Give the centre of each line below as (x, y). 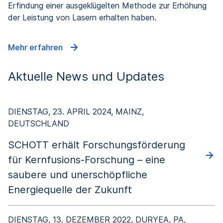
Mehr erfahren (36, 47)
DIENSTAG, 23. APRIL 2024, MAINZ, (76, 111)
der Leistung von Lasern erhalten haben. (82, 17)
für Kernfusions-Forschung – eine (87, 160)
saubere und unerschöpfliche (78, 174)
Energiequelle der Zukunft (70, 189)
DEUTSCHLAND (39, 123)
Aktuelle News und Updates (86, 76)
